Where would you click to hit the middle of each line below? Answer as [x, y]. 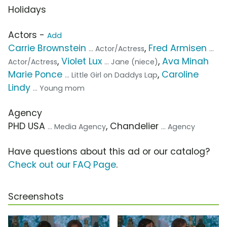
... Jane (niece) [131, 62]
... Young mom [59, 88]
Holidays [27, 10]
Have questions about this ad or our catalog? [109, 152]
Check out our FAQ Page [62, 165]
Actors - [28, 35]
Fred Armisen [178, 48]
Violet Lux [82, 62]
